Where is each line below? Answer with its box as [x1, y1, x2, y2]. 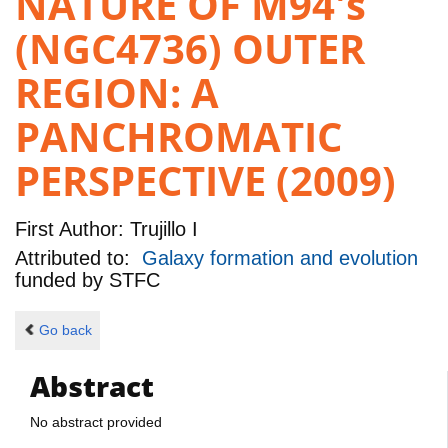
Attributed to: [15, 247, 142, 270]
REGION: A [15, 65, 219, 121]
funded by [15, 269, 109, 292]
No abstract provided [30, 413, 162, 430]
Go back [38, 322, 92, 339]
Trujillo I [124, 217, 198, 240]
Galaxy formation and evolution [142, 247, 418, 270]
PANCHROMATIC [15, 109, 342, 165]
